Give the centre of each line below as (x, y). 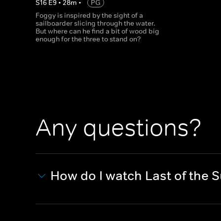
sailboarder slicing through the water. (95, 23)
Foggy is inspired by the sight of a (89, 15)
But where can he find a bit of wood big (97, 31)
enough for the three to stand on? (88, 39)
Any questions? (119, 128)
